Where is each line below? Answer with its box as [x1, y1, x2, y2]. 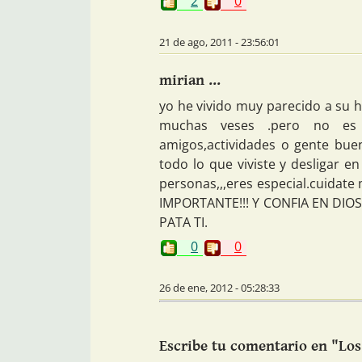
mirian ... [159, 70, 221, 89]
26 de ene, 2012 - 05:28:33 [159, 280, 280, 296]
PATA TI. [159, 213, 208, 232]
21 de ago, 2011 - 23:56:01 [159, 34, 280, 49]
